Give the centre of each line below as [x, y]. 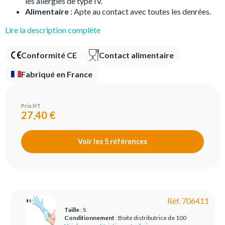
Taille [72, 210]
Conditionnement [89, 218]
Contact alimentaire [136, 55]
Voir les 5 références [113, 142]
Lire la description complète [53, 30]
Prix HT [31, 106]
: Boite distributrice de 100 [150, 218]
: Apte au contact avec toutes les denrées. [141, 11]
